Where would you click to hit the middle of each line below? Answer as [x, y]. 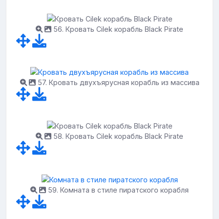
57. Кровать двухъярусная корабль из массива [117, 83]
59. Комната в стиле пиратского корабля [117, 190]
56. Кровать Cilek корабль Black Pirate [117, 29]
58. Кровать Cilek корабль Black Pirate [117, 136]
